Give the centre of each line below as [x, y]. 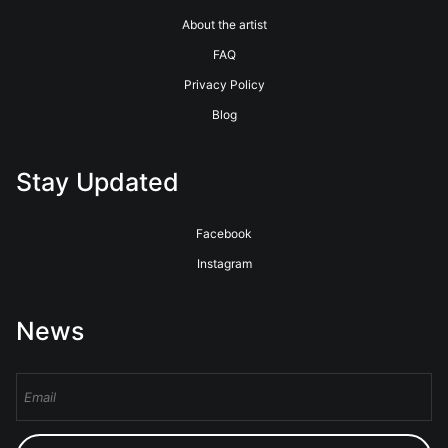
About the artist [224, 24]
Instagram [224, 263]
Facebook [224, 233]
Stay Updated [97, 182]
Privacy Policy [224, 84]
